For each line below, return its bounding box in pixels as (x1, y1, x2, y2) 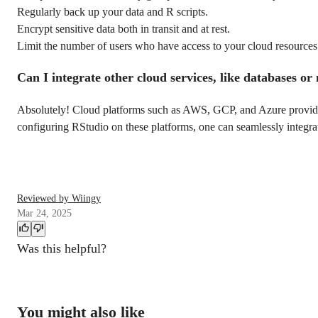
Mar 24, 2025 (17, 207, 72, 219)
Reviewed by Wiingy (17, 192, 101, 204)
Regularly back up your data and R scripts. (17, 5, 208, 18)
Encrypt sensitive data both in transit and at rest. (17, 22, 230, 35)
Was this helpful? (17, 241, 106, 256)
